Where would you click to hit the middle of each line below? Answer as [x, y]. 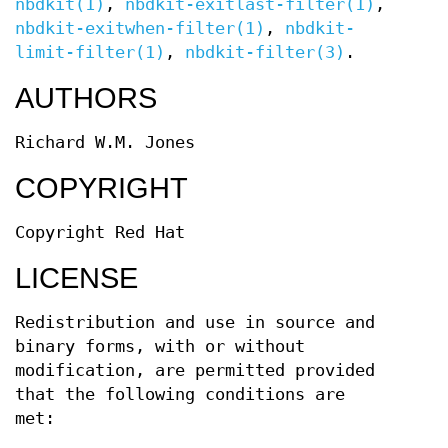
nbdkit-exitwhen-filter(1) [140, 29]
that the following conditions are [180, 395]
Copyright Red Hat [100, 233]
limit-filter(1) [90, 53]
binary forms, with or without [160, 347]
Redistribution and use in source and [195, 323]
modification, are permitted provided [195, 371]
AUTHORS [86, 98]
